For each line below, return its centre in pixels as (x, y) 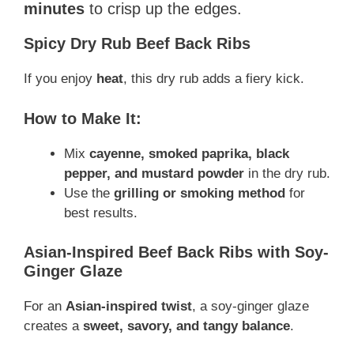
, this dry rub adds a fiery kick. (214, 79)
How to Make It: (83, 118)
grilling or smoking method (200, 193)
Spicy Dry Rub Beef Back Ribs (137, 44)
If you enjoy (60, 79)
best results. (101, 213)
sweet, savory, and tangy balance (186, 326)
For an (45, 307)
